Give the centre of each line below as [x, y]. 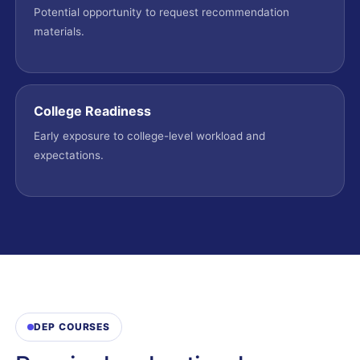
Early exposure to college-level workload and [149, 136]
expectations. [68, 155]
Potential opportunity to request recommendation [161, 12]
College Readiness [92, 111]
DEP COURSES [72, 327]
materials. [59, 31]
